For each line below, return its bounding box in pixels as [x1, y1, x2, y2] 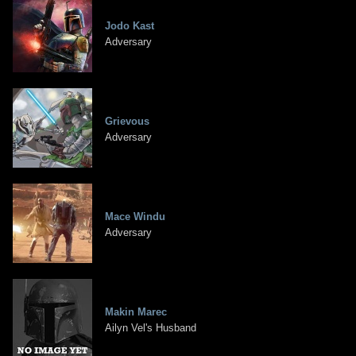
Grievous [105, 115, 149, 128]
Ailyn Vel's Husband [105, 322, 196, 335]
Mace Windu [105, 211, 165, 223]
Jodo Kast [105, 20, 154, 33]
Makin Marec [105, 306, 167, 319]
